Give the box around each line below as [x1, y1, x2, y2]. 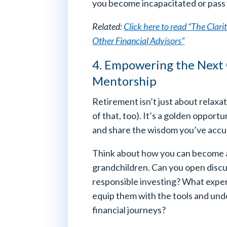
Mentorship [92, 73, 157, 88]
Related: [92, 20, 124, 32]
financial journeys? [92, 204, 166, 215]
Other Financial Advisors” [92, 34, 185, 46]
